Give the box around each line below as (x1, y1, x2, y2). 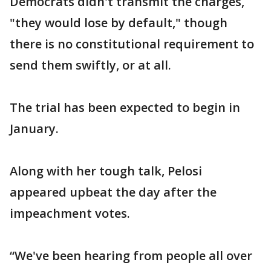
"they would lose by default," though (10, 15, 227, 31)
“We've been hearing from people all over (10, 247, 252, 264)
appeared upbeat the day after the (10, 184, 217, 200)
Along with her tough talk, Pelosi (10, 163, 202, 179)
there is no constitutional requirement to (10, 36, 254, 52)
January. (10, 120, 59, 137)
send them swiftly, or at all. (10, 57, 171, 73)
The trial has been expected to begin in (10, 99, 240, 116)
